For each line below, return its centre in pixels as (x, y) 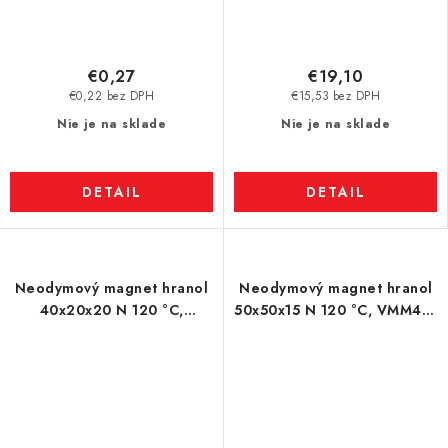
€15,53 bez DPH (335, 96)
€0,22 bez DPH (111, 96)
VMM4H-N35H (111, 332)
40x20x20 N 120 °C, (111, 310)
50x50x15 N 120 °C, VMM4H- (336, 310)
